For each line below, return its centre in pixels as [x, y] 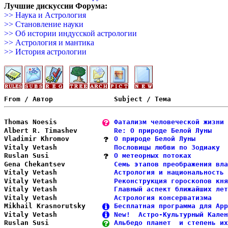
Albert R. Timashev [53, 130]
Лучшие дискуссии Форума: [56, 6]
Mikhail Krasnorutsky [53, 206]
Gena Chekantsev [53, 164]
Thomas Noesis [53, 122]
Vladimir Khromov [53, 139]
